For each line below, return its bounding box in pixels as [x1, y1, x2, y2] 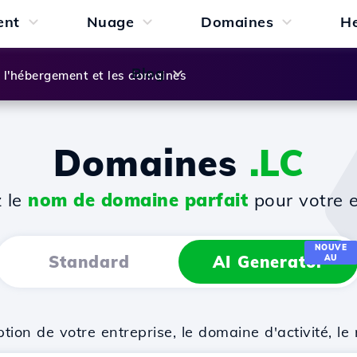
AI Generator [212, 252, 324, 272]
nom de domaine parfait [28, 189, 248, 211]
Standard [48, 252, 130, 272]
